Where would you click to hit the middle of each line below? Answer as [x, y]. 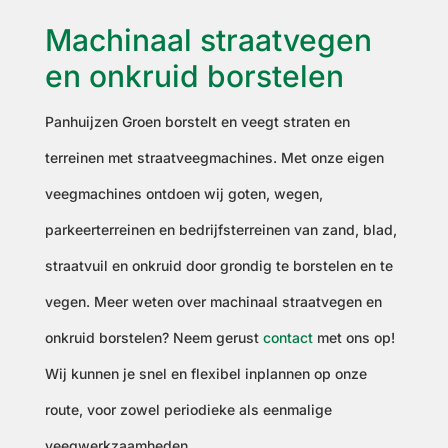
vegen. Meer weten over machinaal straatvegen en [213, 301]
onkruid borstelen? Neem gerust [153, 337]
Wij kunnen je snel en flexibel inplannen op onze [205, 373]
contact [287, 337]
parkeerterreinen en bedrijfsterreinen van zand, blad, [220, 229]
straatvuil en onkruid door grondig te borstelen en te [218, 265]
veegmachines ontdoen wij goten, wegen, [183, 193]
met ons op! [353, 337]
